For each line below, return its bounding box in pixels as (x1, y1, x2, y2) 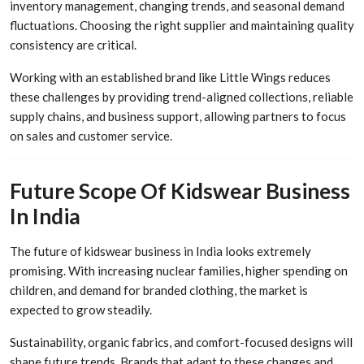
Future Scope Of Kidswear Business (10, 178, 350, 205)
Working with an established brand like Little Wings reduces (10, 69, 331, 84)
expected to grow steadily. (10, 302, 152, 318)
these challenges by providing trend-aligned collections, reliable (10, 89, 353, 104)
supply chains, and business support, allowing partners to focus (10, 108, 346, 123)
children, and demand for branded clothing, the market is (10, 283, 308, 298)
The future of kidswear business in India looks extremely (10, 244, 311, 259)
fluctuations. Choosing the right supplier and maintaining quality (10, 17, 354, 32)
